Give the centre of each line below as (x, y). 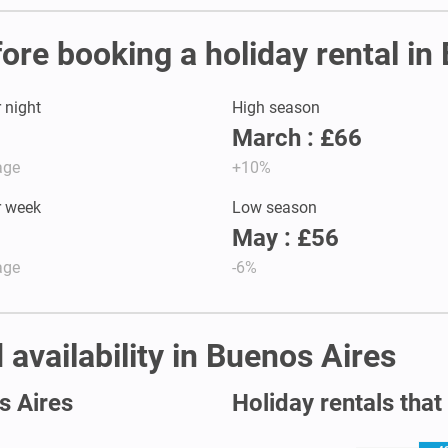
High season (276, 107)
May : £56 (285, 237)
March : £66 (297, 137)
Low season (274, 207)
